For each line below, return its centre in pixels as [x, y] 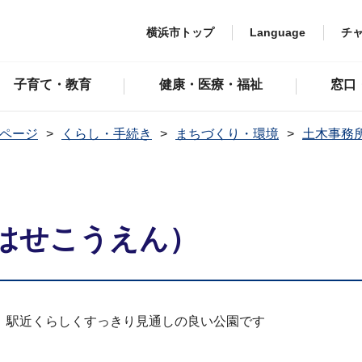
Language [278, 32]
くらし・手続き [107, 134]
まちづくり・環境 [227, 134]
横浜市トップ [180, 32]
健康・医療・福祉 [210, 84]
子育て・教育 [52, 84]
